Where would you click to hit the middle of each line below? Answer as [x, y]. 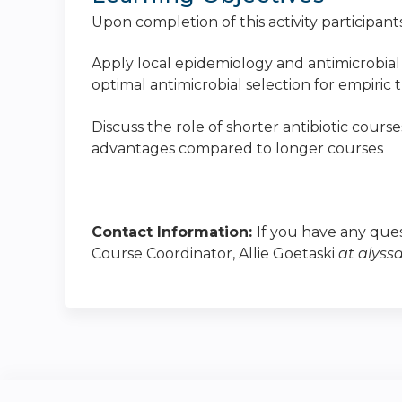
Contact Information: [174, 232]
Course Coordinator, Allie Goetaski [213, 253]
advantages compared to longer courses [237, 148]
